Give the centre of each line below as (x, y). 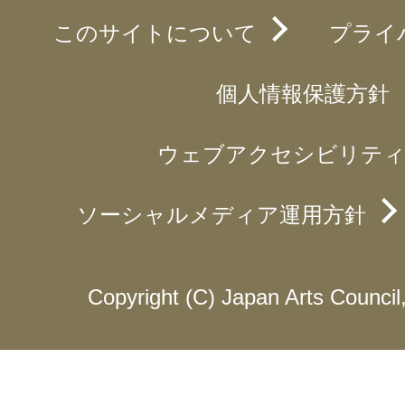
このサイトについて (155, 33)
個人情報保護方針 (303, 93)
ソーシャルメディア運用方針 (221, 214)
